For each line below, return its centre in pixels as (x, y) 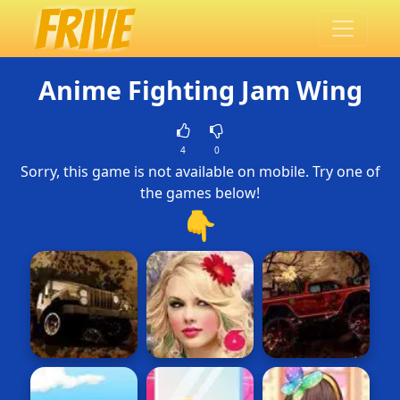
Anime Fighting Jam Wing (200, 90)
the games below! (200, 193)
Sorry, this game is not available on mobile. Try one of (200, 171)
